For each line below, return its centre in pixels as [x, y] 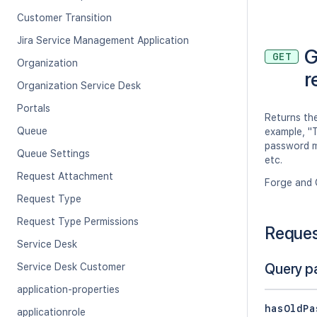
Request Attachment [65, 176]
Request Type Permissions [78, 221]
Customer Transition [64, 18]
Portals [34, 108]
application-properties [68, 289]
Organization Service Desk [79, 86]
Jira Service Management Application [103, 40]
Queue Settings [53, 154]
